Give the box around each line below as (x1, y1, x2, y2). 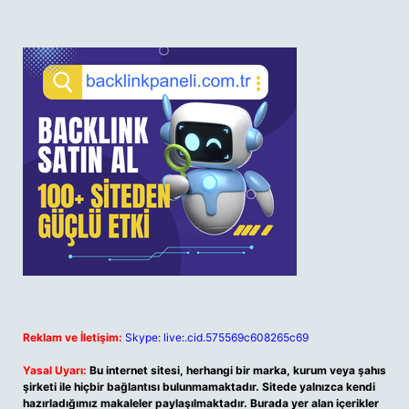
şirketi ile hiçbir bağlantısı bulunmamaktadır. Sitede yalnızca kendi (23, 380, 375, 393)
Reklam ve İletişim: (23, 330, 122, 344)
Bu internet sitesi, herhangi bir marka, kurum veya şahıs (89, 363, 386, 377)
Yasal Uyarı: (23, 363, 87, 377)
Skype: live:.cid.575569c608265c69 (125, 330, 309, 344)
